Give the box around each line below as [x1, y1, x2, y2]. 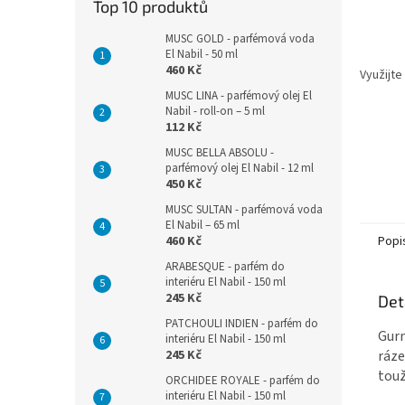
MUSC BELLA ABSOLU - [165, 145, 274, 161]
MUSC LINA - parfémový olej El [165, 88, 312, 104]
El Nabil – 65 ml [165, 217, 240, 233]
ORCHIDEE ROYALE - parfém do [165, 372, 320, 389]
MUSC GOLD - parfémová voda [165, 31, 315, 47]
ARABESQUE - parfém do [165, 259, 285, 275]
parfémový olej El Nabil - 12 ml [165, 160, 314, 176]
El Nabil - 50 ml [165, 46, 238, 62]
